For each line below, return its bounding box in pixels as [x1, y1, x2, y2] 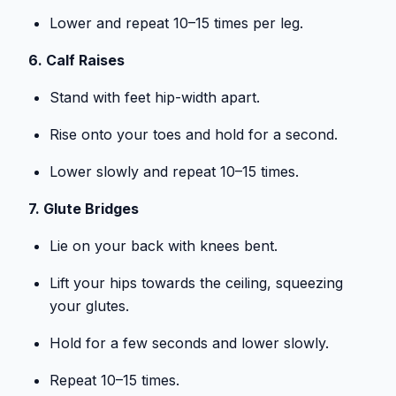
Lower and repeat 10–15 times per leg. [49, 14, 303, 33]
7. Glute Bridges [28, 200, 139, 218]
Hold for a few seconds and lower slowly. [49, 334, 329, 353]
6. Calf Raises [28, 51, 125, 70]
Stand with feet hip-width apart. [49, 88, 260, 107]
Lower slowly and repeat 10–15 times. [49, 163, 299, 181]
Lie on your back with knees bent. [49, 237, 278, 255]
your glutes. [49, 297, 129, 316]
